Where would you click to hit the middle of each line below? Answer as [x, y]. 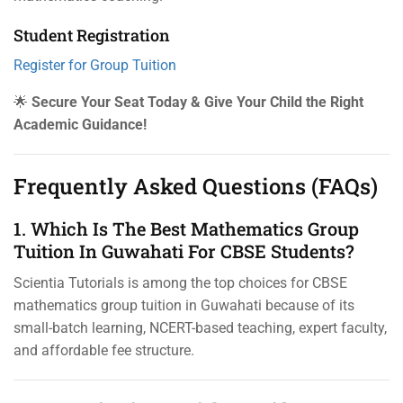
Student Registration [92, 35]
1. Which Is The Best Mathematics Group [186, 228]
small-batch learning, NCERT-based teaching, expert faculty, [200, 327]
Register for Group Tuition [95, 65]
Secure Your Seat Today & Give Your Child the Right [197, 102]
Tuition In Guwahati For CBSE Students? [184, 251]
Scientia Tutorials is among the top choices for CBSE [180, 282]
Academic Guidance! [80, 124]
